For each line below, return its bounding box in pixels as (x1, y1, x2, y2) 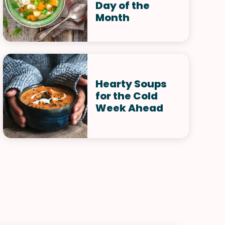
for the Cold (95, 89, 158, 103)
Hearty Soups (95, 77, 167, 91)
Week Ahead (95, 101, 163, 115)
